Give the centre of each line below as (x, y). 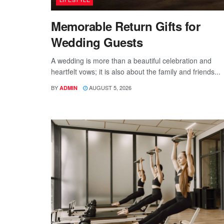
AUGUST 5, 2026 (109, 88)
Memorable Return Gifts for (126, 26)
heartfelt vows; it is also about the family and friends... (136, 72)
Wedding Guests (97, 42)
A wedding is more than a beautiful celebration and (131, 61)
